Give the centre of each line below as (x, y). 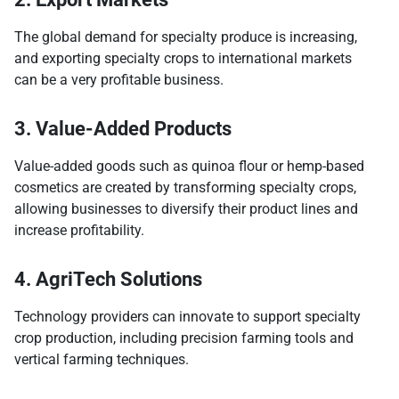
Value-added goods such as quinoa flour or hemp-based (189, 167)
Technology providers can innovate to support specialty (187, 317)
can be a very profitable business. (119, 80)
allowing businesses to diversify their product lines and (186, 209)
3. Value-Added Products (123, 129)
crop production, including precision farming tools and (184, 338)
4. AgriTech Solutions (108, 280)
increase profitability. (79, 231)
